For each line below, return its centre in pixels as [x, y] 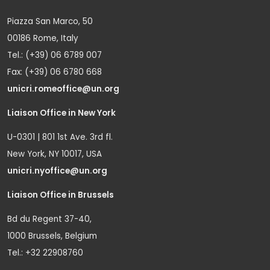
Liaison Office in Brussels [61, 195]
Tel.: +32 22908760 [45, 253]
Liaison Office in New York [61, 113]
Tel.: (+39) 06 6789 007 [55, 55]
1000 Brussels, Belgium [52, 236]
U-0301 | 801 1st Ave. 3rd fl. [60, 137]
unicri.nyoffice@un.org [58, 171]
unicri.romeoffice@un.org [64, 89]
